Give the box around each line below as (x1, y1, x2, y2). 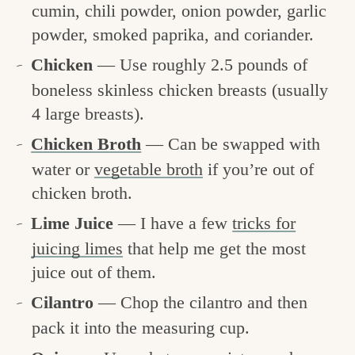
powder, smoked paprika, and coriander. (32, 24, 319, 44)
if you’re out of (203, 158, 314, 179)
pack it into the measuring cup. (32, 317, 254, 338)
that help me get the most (123, 238, 306, 258)
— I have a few (118, 212, 233, 233)
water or (32, 158, 94, 179)
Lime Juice (31, 212, 119, 233)
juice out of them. (32, 261, 161, 282)
